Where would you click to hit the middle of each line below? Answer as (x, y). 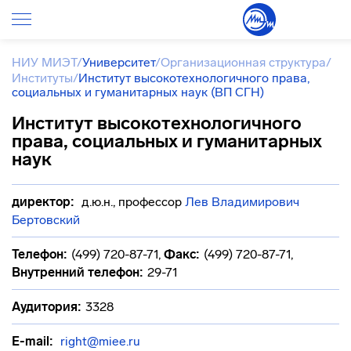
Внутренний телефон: (78, 272)
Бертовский (46, 220)
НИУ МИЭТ (44, 62)
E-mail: (33, 341)
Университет (119, 62)
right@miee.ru (100, 341)
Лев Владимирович (242, 202)
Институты (42, 78)
